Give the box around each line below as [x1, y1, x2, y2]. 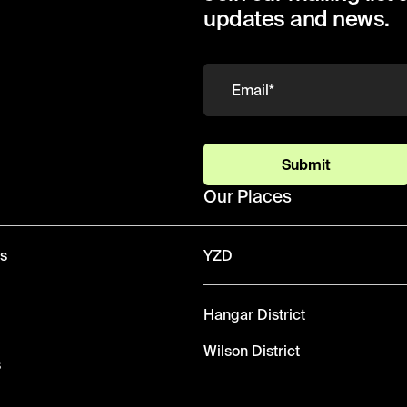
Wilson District [203, 342, 300, 359]
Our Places [203, 186, 292, 206]
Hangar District [203, 306, 305, 323]
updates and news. [203, 6, 390, 31]
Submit [282, 156, 331, 173]
